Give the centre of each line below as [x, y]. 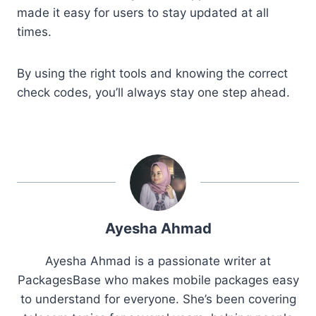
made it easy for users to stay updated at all [143, 12]
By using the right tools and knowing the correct [152, 73]
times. [34, 31]
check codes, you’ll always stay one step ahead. [153, 92]
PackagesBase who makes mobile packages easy [158, 280]
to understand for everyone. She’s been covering [158, 299]
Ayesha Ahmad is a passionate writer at [158, 261]
